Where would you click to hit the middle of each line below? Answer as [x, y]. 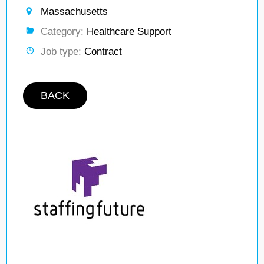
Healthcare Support [128, 32]
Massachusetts [74, 11]
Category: [62, 32]
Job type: [61, 52]
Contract [102, 52]
